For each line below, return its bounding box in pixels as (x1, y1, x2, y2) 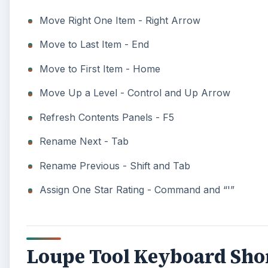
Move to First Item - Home (39, 62, 161, 75)
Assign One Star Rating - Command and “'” (39, 184, 235, 196)
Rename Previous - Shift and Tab (39, 159, 191, 172)
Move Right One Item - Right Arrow (39, 14, 201, 26)
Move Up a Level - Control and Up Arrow (39, 87, 231, 99)
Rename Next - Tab (39, 135, 129, 148)
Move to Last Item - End (39, 38, 150, 51)
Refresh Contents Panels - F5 (39, 111, 175, 123)
